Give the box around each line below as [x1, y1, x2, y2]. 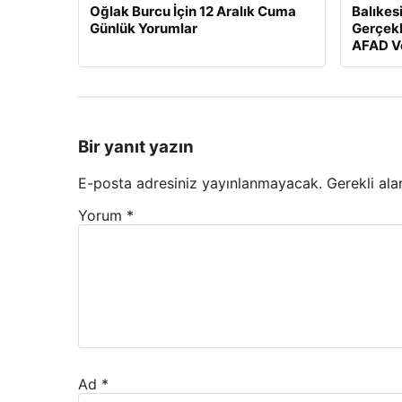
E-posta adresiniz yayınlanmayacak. [78, 173, 322, 192]
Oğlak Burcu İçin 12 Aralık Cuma [90, 3, 296, 21]
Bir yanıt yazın [78, 136, 194, 158]
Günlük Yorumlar [90, 20, 197, 38]
